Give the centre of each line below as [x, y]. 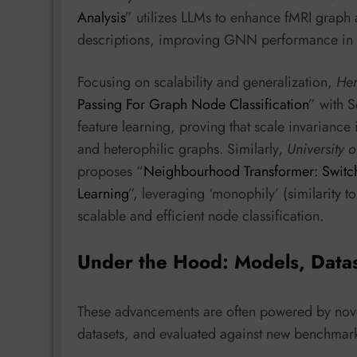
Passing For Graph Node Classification [193, 105]
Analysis [101, 17]
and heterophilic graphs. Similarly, [182, 149]
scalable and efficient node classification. [200, 216]
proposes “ [110, 172]
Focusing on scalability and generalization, [207, 82]
